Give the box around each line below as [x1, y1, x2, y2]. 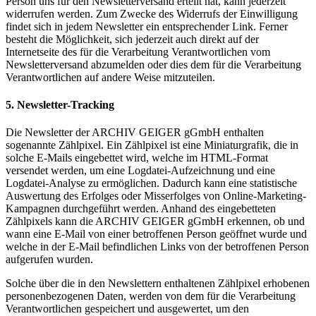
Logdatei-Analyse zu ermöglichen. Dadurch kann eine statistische [6, 177, 297, 190]
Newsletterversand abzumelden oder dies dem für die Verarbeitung [6, 58, 301, 71]
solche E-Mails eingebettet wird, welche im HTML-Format [6, 152, 268, 164]
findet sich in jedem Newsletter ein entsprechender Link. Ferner [6, 20, 288, 32]
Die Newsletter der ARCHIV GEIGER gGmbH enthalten [6, 126, 264, 139]
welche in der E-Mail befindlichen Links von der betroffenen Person [6, 241, 309, 253]
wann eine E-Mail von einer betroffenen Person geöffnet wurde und [6, 228, 307, 241]
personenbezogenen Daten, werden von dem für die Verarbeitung [6, 290, 296, 303]
